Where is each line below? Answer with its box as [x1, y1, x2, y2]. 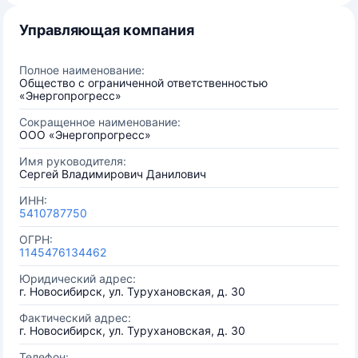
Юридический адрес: [19, 272, 136, 285]
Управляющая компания [19, 22, 194, 38]
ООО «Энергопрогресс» [19, 128, 151, 141]
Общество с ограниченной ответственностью [19, 76, 268, 89]
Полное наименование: [19, 63, 145, 77]
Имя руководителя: [19, 154, 126, 168]
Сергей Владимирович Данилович [19, 167, 206, 181]
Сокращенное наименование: [19, 115, 181, 129]
